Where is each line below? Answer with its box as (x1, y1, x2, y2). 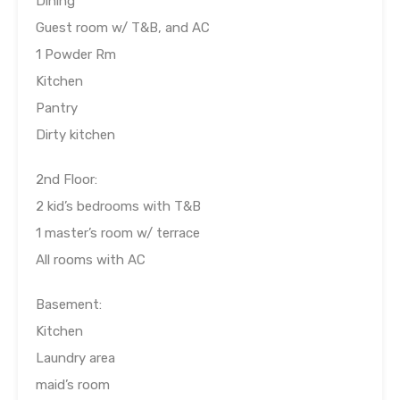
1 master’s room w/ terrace (36, 225, 200, 242)
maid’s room (36, 377, 110, 394)
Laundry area (36, 350, 115, 367)
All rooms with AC (36, 252, 146, 269)
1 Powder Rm (36, 46, 116, 63)
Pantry (36, 100, 78, 117)
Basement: (36, 296, 102, 313)
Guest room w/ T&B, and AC (36, 20, 210, 37)
